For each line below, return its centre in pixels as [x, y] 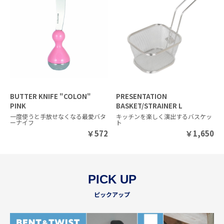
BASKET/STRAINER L [149, 105]
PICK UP [112, 179]
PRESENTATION [142, 96]
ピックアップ [112, 194]
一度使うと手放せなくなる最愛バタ [58, 116]
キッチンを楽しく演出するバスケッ [164, 116]
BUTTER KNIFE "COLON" [50, 96]
